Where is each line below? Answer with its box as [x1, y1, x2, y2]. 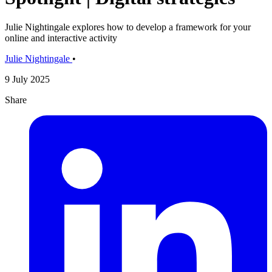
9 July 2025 [5, 74, 50, 85]
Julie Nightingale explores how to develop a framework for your [5, 22, 251, 33]
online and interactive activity [5, 33, 117, 44]
